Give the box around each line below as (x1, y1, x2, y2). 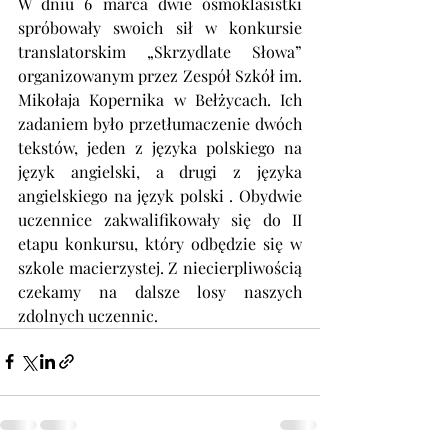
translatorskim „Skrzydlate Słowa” (18, 40, 302, 62)
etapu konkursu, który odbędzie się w (18, 232, 302, 254)
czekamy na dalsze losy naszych (18, 280, 302, 302)
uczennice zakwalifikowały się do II (18, 208, 302, 230)
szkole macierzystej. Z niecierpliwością (18, 256, 302, 278)
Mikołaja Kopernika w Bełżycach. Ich (18, 88, 302, 110)
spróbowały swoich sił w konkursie (18, 16, 302, 38)
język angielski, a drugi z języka (18, 160, 302, 182)
